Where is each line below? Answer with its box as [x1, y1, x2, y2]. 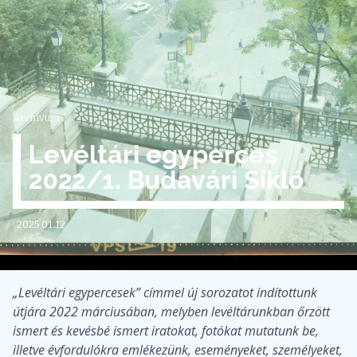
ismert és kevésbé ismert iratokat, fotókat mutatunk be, [13, 321, 319, 339]
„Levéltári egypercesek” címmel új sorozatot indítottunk [13, 283, 317, 301]
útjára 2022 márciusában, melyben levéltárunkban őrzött [13, 302, 330, 320]
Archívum [13, 111, 60, 124]
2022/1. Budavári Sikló [29, 164, 304, 194]
